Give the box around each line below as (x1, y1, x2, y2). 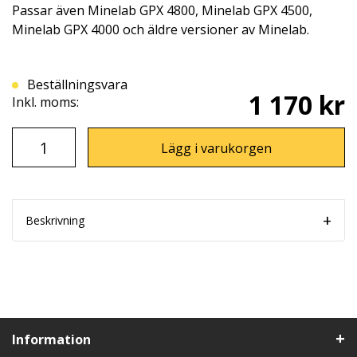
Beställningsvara (36, 76, 127, 94)
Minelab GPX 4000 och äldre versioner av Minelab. (12, 21, 309, 39)
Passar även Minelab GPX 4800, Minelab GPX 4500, (12, 2, 312, 20)
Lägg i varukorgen (161, 139, 272, 158)
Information (12, 331, 91, 349)
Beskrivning (25, 213, 84, 229)
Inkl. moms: (12, 93, 79, 112)
